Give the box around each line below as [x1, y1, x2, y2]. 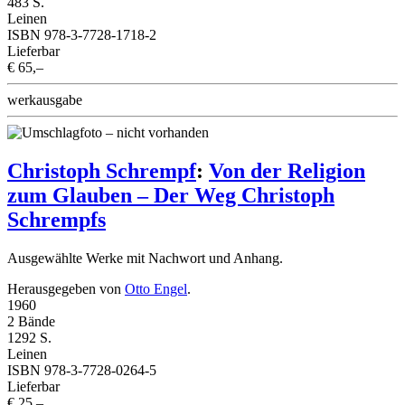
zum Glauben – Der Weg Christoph [7, 183, 334, 207]
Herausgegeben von [7, 280, 125, 297]
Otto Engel [125, 280, 187, 297]
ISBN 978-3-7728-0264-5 [7, 362, 156, 378]
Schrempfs [7, 207, 106, 231]
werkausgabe [7, 91, 82, 108]
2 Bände [7, 313, 55, 329]
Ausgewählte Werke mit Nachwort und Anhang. [7, 250, 283, 266]
